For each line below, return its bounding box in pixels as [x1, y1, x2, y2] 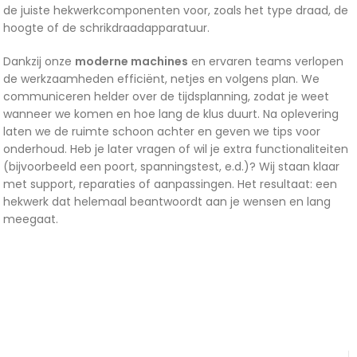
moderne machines [75, 53, 188, 70]
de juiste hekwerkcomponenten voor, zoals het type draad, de [3, 2, 348, 19]
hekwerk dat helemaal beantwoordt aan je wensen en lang [3, 194, 331, 210]
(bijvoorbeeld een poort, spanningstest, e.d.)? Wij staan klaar [3, 159, 339, 175]
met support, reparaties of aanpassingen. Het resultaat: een [3, 176, 337, 193]
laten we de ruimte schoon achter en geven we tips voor [3, 124, 320, 140]
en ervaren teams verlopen [188, 53, 343, 70]
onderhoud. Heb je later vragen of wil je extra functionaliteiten [3, 141, 348, 158]
